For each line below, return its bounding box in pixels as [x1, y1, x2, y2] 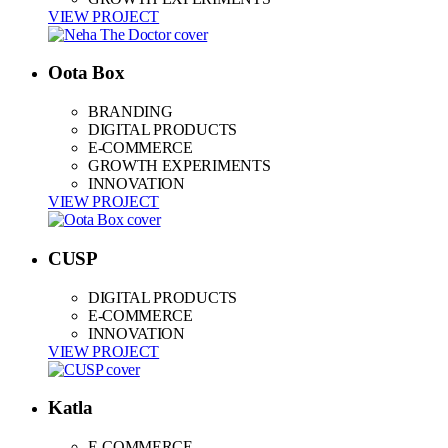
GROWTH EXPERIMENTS [88, 157, 271, 175]
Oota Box [48, 62, 125, 84]
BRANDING [88, 103, 173, 121]
